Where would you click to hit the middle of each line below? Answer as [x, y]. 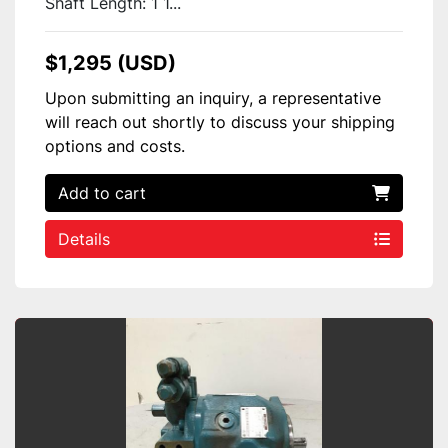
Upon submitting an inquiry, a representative [213, 97]
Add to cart [102, 192]
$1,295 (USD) [110, 62]
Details [84, 238]
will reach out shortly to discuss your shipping [220, 121]
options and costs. [115, 145]
